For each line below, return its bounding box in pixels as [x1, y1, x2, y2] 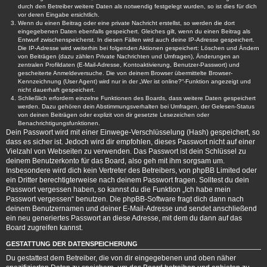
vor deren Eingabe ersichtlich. [18, 11, 100, 18]
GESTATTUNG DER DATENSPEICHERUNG [6, 240, 138, 248]
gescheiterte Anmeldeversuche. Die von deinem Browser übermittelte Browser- [18, 70, 232, 77]
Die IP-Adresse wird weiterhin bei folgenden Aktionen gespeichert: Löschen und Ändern [18, 45, 259, 52]
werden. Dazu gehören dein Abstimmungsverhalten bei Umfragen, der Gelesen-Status [18, 103, 254, 110]
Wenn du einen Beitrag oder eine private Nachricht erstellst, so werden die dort [18, 20, 235, 27]
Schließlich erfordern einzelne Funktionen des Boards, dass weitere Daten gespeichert [18, 95, 256, 102]
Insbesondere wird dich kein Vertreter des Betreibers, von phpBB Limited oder [6, 166, 257, 175]
